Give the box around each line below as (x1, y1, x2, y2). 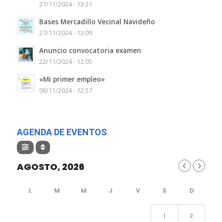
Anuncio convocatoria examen (39, 46, 141, 55)
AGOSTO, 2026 (16, 161, 84, 173)
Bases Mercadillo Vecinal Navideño (39, 17, 155, 27)
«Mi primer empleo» (39, 74, 105, 84)
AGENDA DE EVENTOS (16, 127, 107, 138)
